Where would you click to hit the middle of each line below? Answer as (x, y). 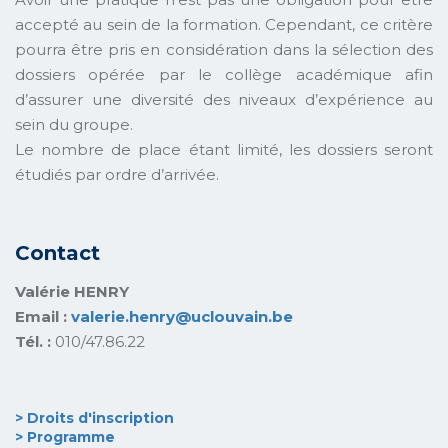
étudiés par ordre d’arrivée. (117, 174)
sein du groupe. (74, 124)
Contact (57, 252)
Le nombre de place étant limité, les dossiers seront (224, 149)
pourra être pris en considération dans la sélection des (224, 49)
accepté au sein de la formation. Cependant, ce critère (224, 24)
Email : (43, 316)
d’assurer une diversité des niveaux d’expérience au (224, 99)
